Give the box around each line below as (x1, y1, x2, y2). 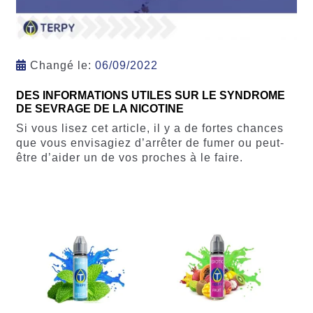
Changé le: (29, 59, 92, 72)
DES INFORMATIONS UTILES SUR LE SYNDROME (15, 89, 285, 101)
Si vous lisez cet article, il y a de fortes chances (15, 122, 284, 135)
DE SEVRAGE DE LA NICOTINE (15, 102, 184, 115)
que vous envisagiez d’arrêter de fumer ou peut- (15, 137, 284, 150)
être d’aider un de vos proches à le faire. (15, 152, 243, 164)
